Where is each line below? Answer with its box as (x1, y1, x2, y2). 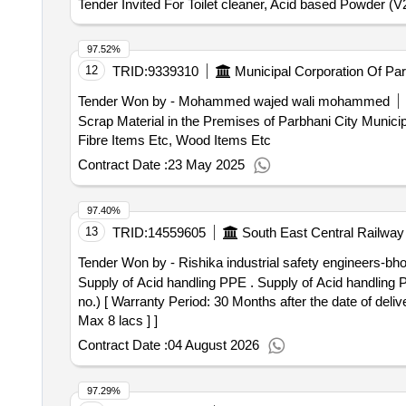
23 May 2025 (167, 157, 245, 172)
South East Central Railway (241, 225, 404, 240)
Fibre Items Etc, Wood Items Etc (77, 132, 271, 148)
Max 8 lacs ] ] (77, 313, 158, 328)
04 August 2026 (167, 337, 259, 353)
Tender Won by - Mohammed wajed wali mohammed (77, 93, 390, 109)
